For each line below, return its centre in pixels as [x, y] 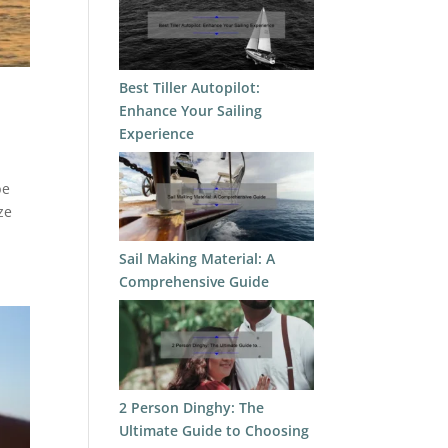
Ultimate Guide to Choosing [214, 430]
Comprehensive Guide [194, 282]
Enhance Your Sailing [191, 110]
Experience [157, 133]
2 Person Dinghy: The [192, 407]
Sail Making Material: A [197, 259]
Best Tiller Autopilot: [190, 87]
